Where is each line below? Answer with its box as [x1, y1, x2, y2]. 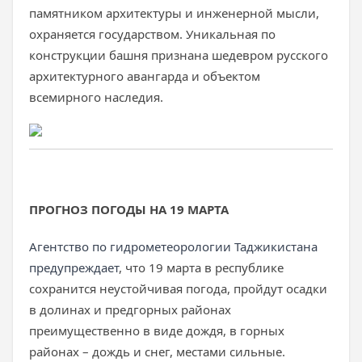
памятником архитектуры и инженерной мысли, [29, 5, 319, 21]
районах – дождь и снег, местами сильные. [29, 343, 285, 360]
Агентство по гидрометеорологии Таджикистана [29, 238, 318, 255]
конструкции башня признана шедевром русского [29, 47, 328, 63]
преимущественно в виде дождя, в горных [29, 322, 284, 339]
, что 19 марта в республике [119, 259, 284, 276]
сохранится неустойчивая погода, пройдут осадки [29, 280, 327, 297]
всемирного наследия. [29, 89, 163, 105]
